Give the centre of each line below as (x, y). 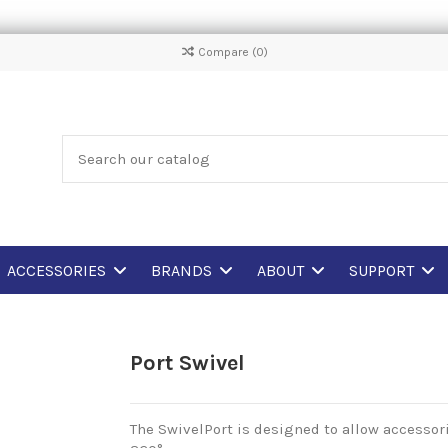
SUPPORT (383, 270)
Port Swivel (187, 363)
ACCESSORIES (58, 270)
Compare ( (227, 52)
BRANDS (183, 270)
